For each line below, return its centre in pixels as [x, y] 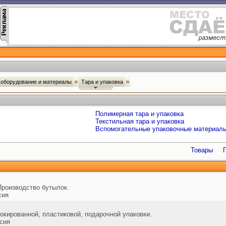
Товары [202, 150]
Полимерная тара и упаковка [139, 114]
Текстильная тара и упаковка [140, 121]
